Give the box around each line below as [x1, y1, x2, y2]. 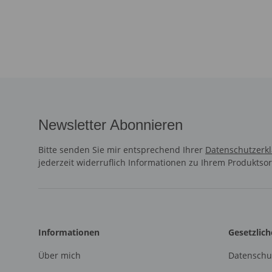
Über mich [38, 249, 81, 261]
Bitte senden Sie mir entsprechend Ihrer [38, 143, 205, 155]
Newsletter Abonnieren [38, 116, 183, 133]
